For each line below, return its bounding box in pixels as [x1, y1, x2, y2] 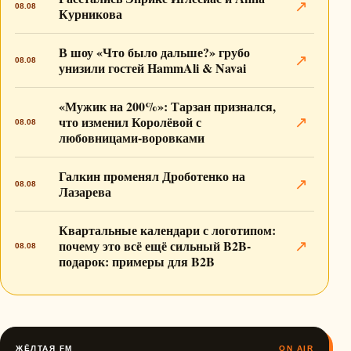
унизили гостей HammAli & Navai [59, 59, 246, 77]
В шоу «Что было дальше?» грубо [59, 43, 250, 61]
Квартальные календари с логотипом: [59, 221, 276, 239]
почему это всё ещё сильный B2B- [59, 237, 251, 255]
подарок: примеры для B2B [59, 252, 215, 270]
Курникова [59, 5, 122, 23]
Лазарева [59, 183, 111, 201]
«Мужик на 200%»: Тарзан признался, [59, 97, 276, 115]
